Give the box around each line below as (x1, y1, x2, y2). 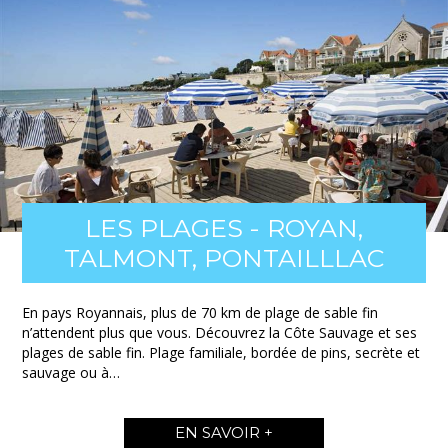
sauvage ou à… (22, 363, 121, 383)
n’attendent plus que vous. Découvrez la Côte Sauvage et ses (22, 323, 418, 343)
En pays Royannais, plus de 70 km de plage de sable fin (22, 303, 379, 323)
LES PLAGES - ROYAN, (85, 213, 363, 244)
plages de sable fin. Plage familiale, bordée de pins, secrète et (22, 343, 421, 363)
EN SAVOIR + (175, 423, 273, 443)
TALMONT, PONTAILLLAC (64, 243, 384, 274)
